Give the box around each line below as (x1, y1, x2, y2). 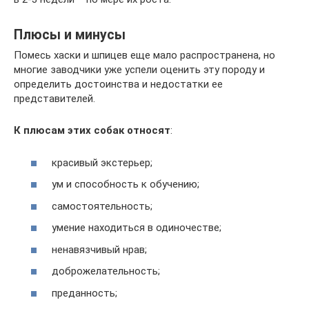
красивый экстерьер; (52, 156, 152, 169)
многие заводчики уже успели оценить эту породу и (14, 63, 265, 77)
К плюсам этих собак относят (14, 124, 170, 137)
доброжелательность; (52, 265, 160, 278)
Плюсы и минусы (14, 26, 126, 43)
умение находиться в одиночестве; (52, 221, 221, 235)
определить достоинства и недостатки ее (14, 78, 223, 91)
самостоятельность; (52, 199, 152, 212)
